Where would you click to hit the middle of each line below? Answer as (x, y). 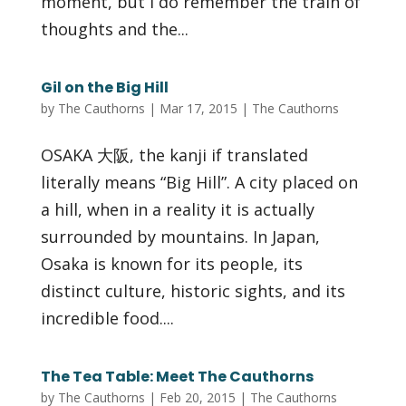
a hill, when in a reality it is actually (177, 209)
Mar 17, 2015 (198, 108)
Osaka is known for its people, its (171, 263)
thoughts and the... (114, 29)
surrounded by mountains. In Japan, (180, 236)
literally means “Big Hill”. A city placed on (199, 182)
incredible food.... (107, 318)
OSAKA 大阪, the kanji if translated (174, 155)
